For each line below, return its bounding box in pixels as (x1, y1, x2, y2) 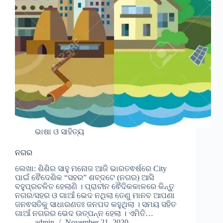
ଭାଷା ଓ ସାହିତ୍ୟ (35, 127, 84, 136)
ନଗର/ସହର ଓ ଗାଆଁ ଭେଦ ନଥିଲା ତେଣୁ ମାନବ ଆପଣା (15, 191, 175, 200)
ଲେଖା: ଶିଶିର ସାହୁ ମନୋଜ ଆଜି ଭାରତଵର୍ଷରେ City (15, 164, 167, 173)
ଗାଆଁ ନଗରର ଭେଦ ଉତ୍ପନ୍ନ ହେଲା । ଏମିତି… (15, 209, 153, 218)
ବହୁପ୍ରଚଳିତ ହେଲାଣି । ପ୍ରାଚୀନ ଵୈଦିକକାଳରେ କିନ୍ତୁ (15, 182, 174, 191)
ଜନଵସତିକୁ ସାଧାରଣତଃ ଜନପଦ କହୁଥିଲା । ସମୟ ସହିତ (15, 200, 176, 209)
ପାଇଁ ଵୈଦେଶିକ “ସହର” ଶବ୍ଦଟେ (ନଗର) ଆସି (15, 173, 154, 182)
